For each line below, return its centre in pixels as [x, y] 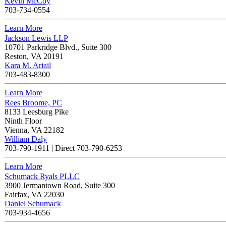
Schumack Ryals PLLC [42, 176]
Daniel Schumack [33, 203]
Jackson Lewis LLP [36, 38]
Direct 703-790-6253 [89, 148]
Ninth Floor [23, 121]
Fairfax [16, 194]
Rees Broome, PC [33, 102]
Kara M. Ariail [28, 65]
